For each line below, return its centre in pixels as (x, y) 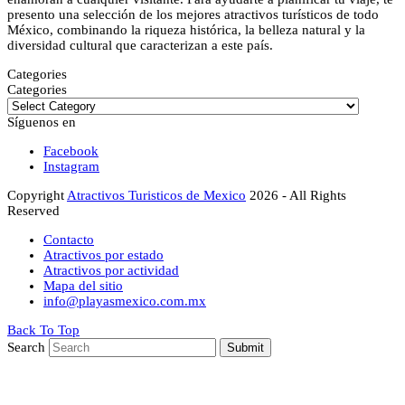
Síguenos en (42, 122)
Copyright (37, 195)
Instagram (71, 166)
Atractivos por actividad (111, 270)
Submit (245, 347)
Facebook (71, 151)
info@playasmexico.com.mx (125, 301)
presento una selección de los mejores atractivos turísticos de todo (193, 14)
